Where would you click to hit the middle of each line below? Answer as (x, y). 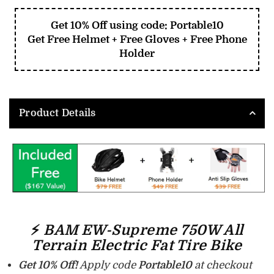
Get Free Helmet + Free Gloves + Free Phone (137, 40)
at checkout (222, 265)
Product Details (57, 113)
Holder (137, 54)
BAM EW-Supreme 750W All (143, 231)
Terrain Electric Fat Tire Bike (137, 246)
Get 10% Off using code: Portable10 (137, 26)
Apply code (108, 265)
